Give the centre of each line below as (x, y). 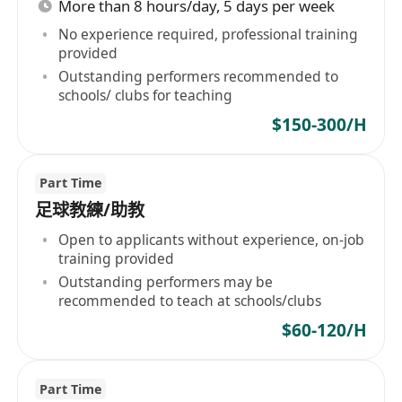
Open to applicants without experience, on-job (212, 239)
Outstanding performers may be (166, 281)
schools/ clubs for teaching (146, 95)
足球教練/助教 (90, 210)
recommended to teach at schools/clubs (190, 300)
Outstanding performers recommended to (199, 76)
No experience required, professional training (209, 34)
